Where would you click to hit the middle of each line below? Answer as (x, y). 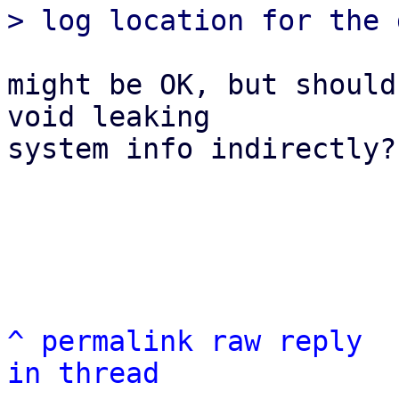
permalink (117, 341)
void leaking (109, 117)
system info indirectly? (202, 149)
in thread (83, 373)
